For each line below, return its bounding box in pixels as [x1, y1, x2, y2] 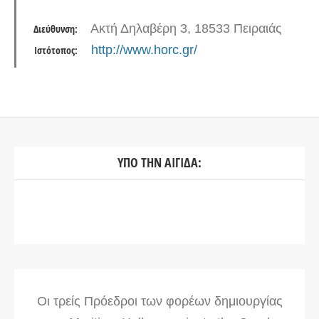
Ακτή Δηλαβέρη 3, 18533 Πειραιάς [90, 21, 282, 36]
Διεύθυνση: [33, 23, 78, 36]
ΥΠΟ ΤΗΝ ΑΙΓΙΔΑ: [117, 154, 202, 172]
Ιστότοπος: [33, 44, 78, 57]
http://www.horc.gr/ [91, 43, 197, 57]
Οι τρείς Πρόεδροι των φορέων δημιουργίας [36, 294, 283, 308]
